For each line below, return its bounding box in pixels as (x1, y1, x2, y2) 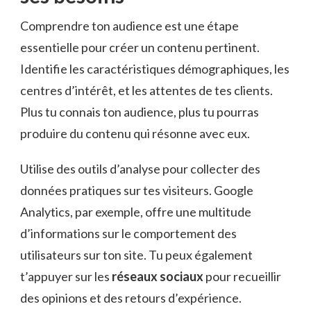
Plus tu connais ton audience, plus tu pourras (20, 103, 259, 119)
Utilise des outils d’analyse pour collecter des (20, 160, 260, 176)
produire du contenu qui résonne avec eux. (20, 125, 250, 141)
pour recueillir (203, 268, 281, 284)
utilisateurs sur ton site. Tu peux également (20, 246, 253, 262)
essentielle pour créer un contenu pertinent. (20, 39, 260, 55)
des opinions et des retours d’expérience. (20, 289, 242, 305)
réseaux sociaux (112, 268, 203, 284)
